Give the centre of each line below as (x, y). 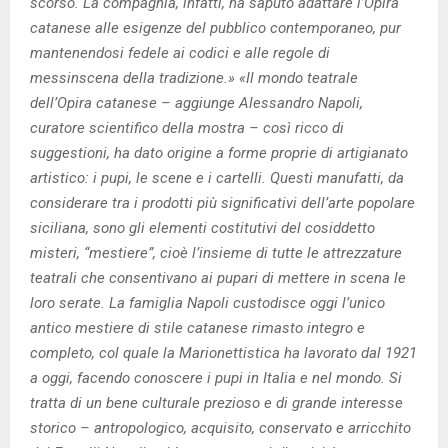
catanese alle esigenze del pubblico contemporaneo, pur (215, 27)
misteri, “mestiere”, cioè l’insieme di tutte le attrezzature (216, 252)
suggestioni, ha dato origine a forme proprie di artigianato (219, 152)
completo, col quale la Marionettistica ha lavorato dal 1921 (223, 352)
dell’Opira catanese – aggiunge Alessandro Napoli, (196, 102)
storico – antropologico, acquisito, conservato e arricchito (220, 427)
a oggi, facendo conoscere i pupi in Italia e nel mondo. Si (216, 377)
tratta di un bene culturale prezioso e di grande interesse (216, 402)
